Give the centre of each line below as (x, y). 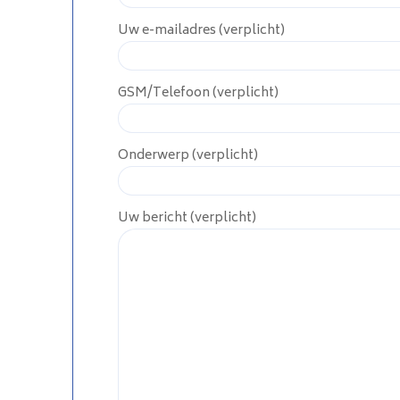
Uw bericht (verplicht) (187, 218)
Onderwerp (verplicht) (187, 155)
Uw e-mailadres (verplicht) (201, 30)
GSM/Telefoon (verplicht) (198, 93)
